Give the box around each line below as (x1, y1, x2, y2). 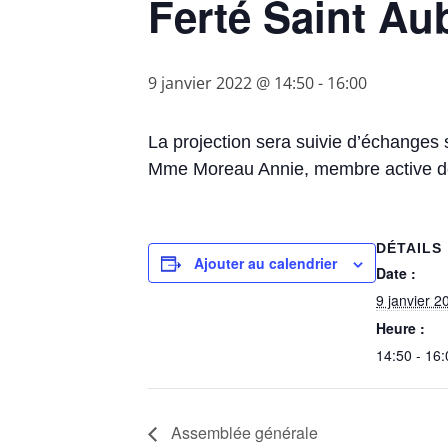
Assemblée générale (167, 420, 318, 444)
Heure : (376, 318, 425, 338)
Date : (376, 263, 416, 283)
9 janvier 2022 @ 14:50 (148, 72, 314, 94)
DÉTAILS (376, 240, 442, 256)
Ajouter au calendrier (194, 253, 337, 273)
